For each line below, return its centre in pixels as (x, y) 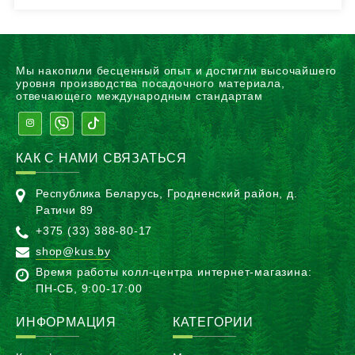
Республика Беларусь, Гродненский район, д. (167, 193)
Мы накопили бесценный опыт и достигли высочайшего (177, 70)
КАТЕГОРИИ (213, 322)
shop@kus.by (73, 251)
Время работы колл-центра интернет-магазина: (174, 271)
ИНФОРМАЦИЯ (66, 322)
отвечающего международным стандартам (139, 95)
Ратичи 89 (65, 210)
